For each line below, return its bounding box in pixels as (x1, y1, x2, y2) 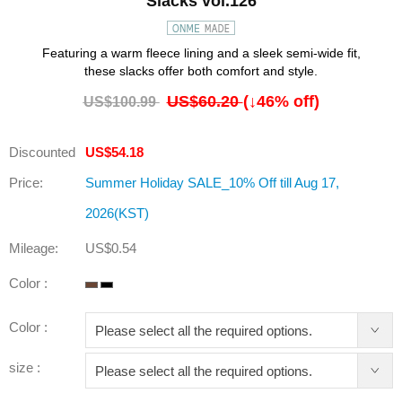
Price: (9, 175, 43, 191)
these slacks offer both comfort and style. (84, 64, 318, 79)
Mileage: (9, 240, 58, 257)
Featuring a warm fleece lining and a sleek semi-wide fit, (41, 46, 361, 61)
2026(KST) (85, 205, 149, 222)
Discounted (9, 144, 75, 161)
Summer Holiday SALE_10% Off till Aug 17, (85, 175, 339, 191)
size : (9, 360, 40, 376)
